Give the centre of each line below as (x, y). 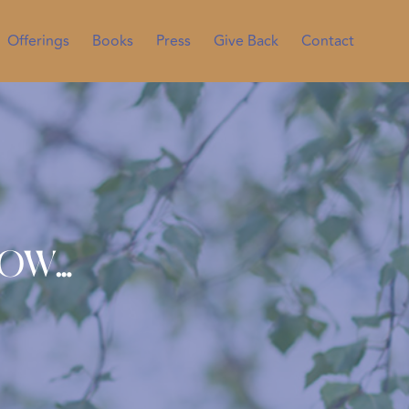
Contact (327, 41)
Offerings (38, 41)
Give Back (246, 41)
